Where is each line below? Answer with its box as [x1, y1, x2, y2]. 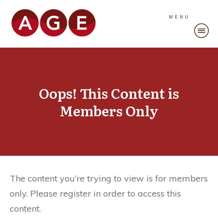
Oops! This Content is [39, 83, 179, 103]
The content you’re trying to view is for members [10, 173, 208, 184]
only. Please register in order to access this [10, 188, 181, 199]
